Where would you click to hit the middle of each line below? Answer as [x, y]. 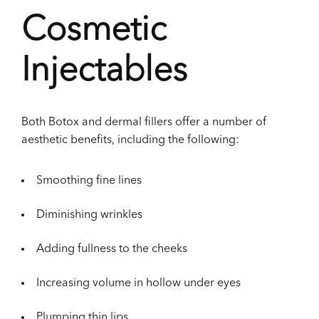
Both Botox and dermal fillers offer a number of [144, 123]
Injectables [104, 72]
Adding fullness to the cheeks [112, 250]
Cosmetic [94, 32]
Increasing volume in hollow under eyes [138, 284]
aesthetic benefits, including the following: [130, 141]
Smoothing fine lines [89, 181]
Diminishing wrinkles [89, 215]
